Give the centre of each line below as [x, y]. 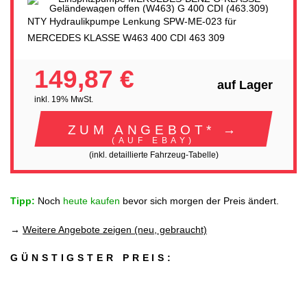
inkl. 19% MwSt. [64, 100]
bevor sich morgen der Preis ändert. [199, 201]
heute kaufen [91, 201]
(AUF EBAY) [153, 140]
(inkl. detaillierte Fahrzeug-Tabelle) [153, 155]
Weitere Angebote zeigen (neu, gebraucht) [115, 229]
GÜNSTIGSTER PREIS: [93, 258]
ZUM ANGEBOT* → [153, 129]
